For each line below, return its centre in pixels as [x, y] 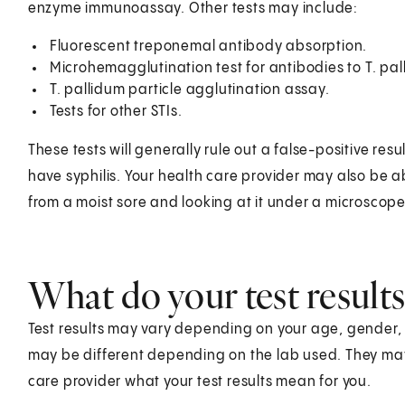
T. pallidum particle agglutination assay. [189, 89]
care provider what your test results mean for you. [199, 381]
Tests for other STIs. [116, 111]
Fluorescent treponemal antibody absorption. [208, 46]
